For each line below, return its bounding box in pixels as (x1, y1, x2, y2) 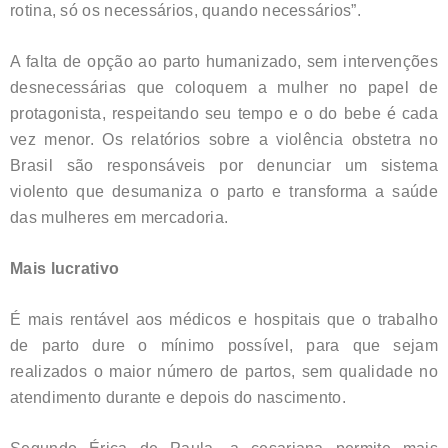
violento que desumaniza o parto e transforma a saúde (10, 182, 438, 200)
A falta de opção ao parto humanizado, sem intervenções (10, 52, 438, 70)
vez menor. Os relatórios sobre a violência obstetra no (10, 130, 438, 148)
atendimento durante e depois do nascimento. (10, 388, 346, 406)
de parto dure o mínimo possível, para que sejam (10, 336, 438, 354)
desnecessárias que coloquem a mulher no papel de (10, 78, 438, 96)
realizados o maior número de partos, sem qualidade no (10, 362, 438, 380)
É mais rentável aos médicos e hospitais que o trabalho (10, 310, 438, 328)
